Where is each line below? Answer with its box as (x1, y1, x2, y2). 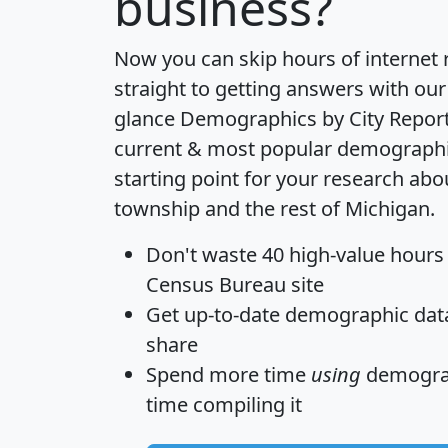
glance (114, 105, 180, 133)
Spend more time (146, 361, 311, 389)
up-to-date (184, 301, 280, 329)
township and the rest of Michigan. (114, 195, 435, 223)
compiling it (188, 391, 302, 419)
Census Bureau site (146, 271, 324, 299)
